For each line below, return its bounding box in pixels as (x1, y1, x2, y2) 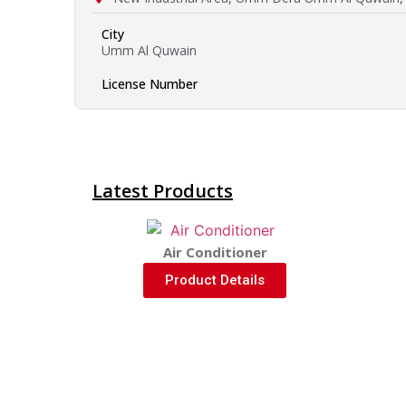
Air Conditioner (162, 243, 267, 262)
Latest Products (92, 178, 233, 203)
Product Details (165, 272, 265, 289)
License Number (101, 74, 198, 92)
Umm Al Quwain (101, 41, 197, 59)
